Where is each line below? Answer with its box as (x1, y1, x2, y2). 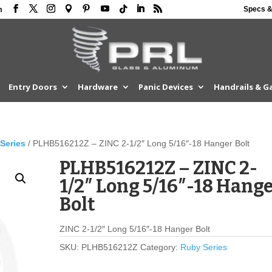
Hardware (77, 81, 118, 92)
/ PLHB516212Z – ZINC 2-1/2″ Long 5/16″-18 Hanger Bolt (25, 138, 250, 148)
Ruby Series (180, 242, 228, 252)
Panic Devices (138, 81, 193, 92)
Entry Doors (8, 81, 57, 92)
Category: (140, 242, 181, 252)
